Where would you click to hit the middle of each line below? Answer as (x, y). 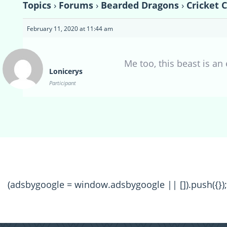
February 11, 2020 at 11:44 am (70, 29)
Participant (63, 83)
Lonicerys (66, 71)
